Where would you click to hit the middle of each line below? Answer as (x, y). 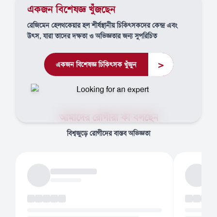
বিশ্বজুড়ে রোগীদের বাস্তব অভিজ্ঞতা (108, 133)
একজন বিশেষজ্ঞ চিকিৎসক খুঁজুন (96, 64)
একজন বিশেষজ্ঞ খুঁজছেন (71, 9)
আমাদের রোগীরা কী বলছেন (108, 117)
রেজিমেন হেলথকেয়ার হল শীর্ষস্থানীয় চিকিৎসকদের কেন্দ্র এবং (102, 25)
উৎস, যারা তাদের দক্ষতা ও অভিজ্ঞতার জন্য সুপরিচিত (92, 36)
